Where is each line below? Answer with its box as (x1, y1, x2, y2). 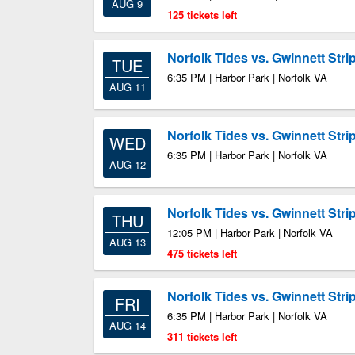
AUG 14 (109, 318, 146, 333)
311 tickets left (167, 329, 237, 344)
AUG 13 (109, 235, 146, 250)
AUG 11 (109, 79, 146, 94)
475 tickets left (167, 246, 237, 261)
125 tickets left (167, 7, 237, 22)
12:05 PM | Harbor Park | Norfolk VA (167, 225, 333, 240)
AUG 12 (109, 157, 146, 172)
